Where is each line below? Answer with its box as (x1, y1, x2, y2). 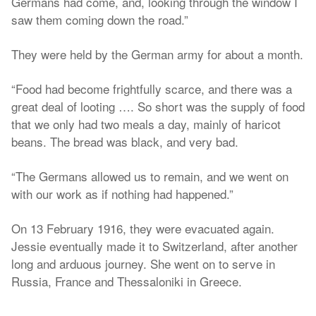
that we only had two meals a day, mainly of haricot (11, 115, 281, 133)
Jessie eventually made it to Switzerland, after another (11, 237, 298, 255)
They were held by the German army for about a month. (11, 45, 303, 63)
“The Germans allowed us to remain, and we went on (11, 167, 288, 185)
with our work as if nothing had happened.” (11, 185, 233, 202)
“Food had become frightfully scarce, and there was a (11, 80, 292, 97)
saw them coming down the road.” (11, 11, 188, 28)
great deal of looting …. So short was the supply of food (11, 97, 305, 115)
